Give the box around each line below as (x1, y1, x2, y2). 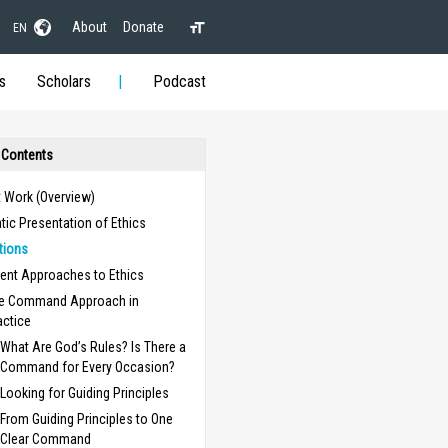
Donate (122, 18, 164, 35)
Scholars (36, 72, 91, 91)
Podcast (152, 72, 206, 91)
